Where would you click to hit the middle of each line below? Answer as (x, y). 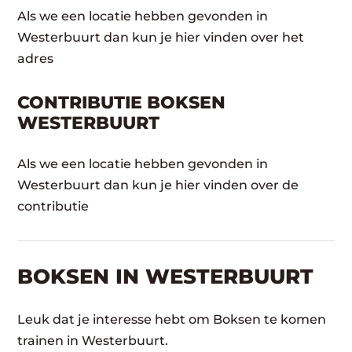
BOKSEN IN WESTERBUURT (166, 276)
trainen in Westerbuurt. (93, 340)
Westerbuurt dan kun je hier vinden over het (161, 37)
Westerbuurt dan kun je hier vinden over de (158, 185)
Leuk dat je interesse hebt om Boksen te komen (172, 319)
